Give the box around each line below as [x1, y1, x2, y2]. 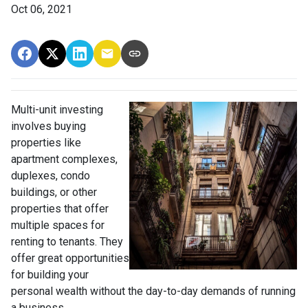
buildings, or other [11, 185, 97, 199]
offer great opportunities [11, 251, 129, 265]
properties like [11, 135, 81, 149]
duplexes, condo [11, 168, 90, 182]
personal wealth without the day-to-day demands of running [11, 284, 296, 298]
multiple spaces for [11, 218, 104, 232]
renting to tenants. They [11, 234, 123, 248]
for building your [11, 267, 89, 281]
